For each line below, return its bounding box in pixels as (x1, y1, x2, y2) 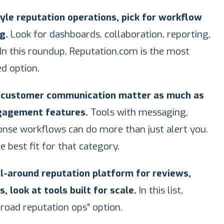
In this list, (136, 184, 183, 196)
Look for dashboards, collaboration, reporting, (8, 28, 210, 40)
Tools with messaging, (88, 106, 188, 118)
